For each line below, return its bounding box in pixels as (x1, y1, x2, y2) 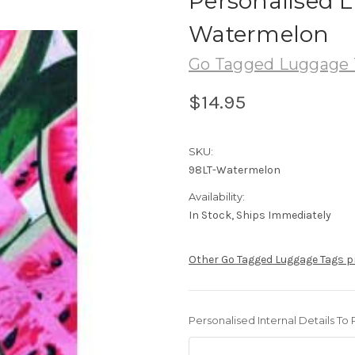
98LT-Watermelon (189, 162, 281, 177)
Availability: (189, 189, 245, 203)
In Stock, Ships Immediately (189, 208, 331, 222)
